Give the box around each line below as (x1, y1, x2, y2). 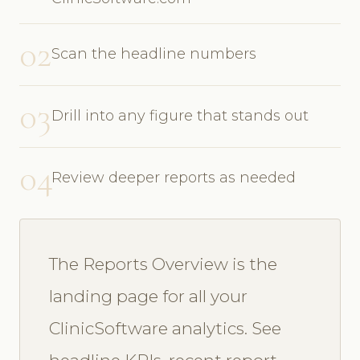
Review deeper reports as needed (51, 169, 296, 187)
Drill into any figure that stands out (51, 107, 309, 125)
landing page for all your (49, 286, 247, 307)
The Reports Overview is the (49, 254, 277, 275)
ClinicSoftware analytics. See (49, 318, 281, 339)
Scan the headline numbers (51, 45, 256, 63)
